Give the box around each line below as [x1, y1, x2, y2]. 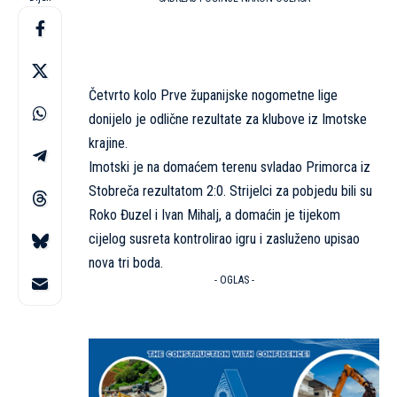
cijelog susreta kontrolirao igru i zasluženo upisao [89, 230, 360, 247]
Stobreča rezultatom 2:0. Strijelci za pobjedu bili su [89, 182, 372, 199]
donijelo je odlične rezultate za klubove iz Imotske [89, 110, 367, 128]
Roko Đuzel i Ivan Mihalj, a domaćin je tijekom [89, 206, 340, 223]
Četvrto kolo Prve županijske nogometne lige [89, 86, 338, 104]
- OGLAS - [214, 273, 254, 286]
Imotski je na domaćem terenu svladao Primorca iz [89, 158, 370, 175]
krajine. [89, 134, 128, 152]
